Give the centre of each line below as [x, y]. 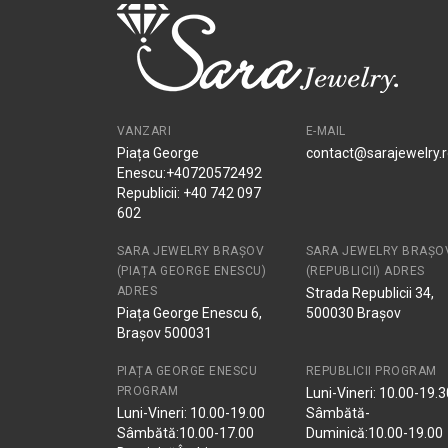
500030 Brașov [353, 313]
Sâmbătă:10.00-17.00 [185, 433]
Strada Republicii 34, [369, 293]
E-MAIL [325, 131]
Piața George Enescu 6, [189, 313]
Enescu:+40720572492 [189, 173]
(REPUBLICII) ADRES [365, 271]
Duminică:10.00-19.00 [374, 433]
